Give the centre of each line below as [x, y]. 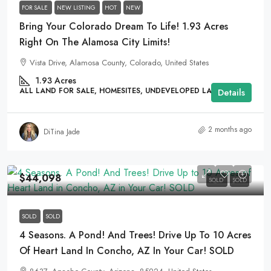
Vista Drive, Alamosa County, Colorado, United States [119, 63]
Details [231, 93]
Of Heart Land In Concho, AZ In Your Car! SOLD [127, 251]
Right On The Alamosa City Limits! [95, 42]
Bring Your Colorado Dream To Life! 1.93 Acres [124, 26]
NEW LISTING [77, 8]
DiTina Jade [62, 132]
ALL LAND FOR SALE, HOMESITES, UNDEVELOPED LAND [121, 91]
